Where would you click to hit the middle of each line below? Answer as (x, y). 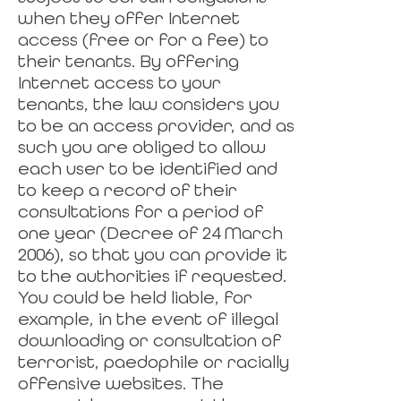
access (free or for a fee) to (143, 39)
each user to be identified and (148, 168)
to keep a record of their (128, 190)
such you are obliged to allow (142, 147)
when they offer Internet (129, 18)
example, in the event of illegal (148, 319)
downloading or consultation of (149, 340)
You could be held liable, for (135, 297)
